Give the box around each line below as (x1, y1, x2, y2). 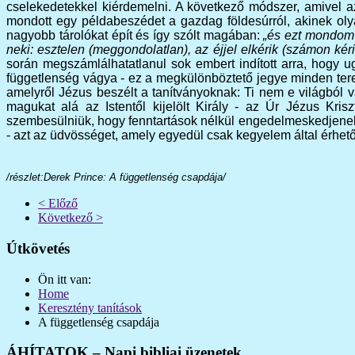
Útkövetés (6, 239, 70, 257)
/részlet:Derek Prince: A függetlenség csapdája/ (6, 171, 226, 184)
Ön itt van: (38, 272, 97, 286)
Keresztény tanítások (38, 300, 142, 315)
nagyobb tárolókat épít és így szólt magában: (6, 29, 264, 43)
